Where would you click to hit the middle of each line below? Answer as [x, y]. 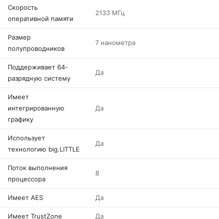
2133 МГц [110, 13]
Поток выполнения [38, 168]
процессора [27, 179]
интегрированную [36, 108]
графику [21, 119]
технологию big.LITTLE [44, 149]
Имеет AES [25, 197]
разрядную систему [39, 78]
